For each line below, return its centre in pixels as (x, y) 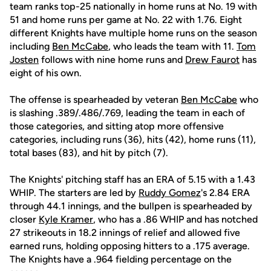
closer (24, 219)
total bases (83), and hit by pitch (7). (89, 153)
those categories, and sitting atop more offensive (117, 126)
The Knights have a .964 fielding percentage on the (121, 259)
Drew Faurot (212, 60)
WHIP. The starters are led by (74, 193)
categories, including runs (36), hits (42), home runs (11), (133, 139)
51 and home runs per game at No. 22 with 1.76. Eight (126, 20)
